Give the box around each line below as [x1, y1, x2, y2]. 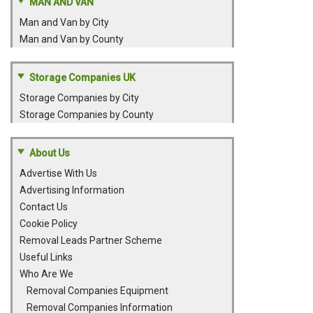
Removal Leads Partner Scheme [20, 235, 162, 246]
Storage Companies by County [20, 109, 154, 120]
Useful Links [20, 252, 73, 263]
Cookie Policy [20, 218, 78, 229]
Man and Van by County [20, 34, 124, 45]
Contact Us [20, 201, 68, 212]
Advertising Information [20, 184, 124, 196]
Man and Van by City [20, 17, 109, 28]
